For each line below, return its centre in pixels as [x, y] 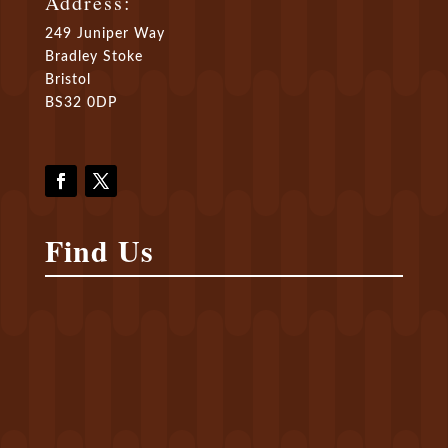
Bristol [67, 80]
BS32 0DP [80, 103]
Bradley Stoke [93, 57]
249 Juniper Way [104, 34]
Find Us [99, 250]
